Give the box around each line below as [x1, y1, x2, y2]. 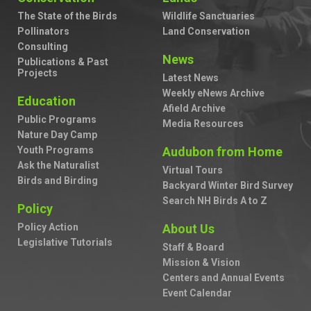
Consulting [17, 41, 68, 53]
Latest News [162, 72, 219, 84]
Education [17, 94, 76, 109]
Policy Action [17, 221, 78, 233]
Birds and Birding [17, 175, 98, 187]
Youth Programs [17, 144, 94, 156]
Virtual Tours [162, 165, 223, 176]
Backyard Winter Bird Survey [162, 180, 293, 192]
